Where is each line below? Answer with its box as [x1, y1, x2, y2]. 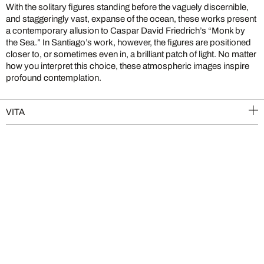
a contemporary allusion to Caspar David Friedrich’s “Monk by [6, 26, 245, 35]
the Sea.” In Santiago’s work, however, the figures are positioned [6, 38, 251, 47]
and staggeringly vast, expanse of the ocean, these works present [6, 14, 256, 24]
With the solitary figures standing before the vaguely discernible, [6, 2, 249, 12]
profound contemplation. [6, 73, 101, 82]
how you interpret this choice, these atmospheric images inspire [6, 61, 249, 71]
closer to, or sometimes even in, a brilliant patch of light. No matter [6, 49, 256, 59]
